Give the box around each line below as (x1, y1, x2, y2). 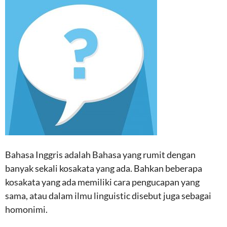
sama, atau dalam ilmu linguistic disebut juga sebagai (5, 190, 211, 201)
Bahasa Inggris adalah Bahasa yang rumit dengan (5, 149, 196, 160)
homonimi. (5, 204, 48, 215)
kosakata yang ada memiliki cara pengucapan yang (5, 176, 200, 187)
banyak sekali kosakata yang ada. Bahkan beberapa (5, 163, 202, 174)
